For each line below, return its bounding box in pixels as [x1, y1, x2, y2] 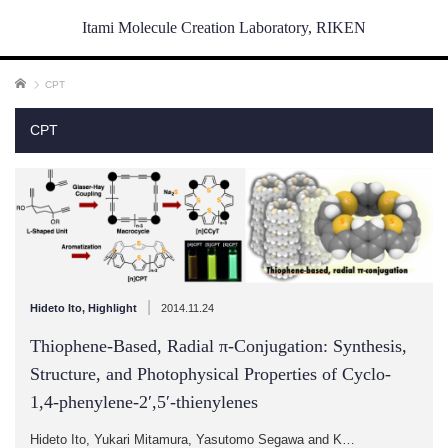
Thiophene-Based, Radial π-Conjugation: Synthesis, [30, 335, 407, 356]
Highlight [88, 301, 137, 314]
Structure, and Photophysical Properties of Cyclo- [30, 363, 391, 384]
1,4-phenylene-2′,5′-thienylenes [30, 391, 258, 412]
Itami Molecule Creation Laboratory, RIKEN [82, 19, 366, 36]
